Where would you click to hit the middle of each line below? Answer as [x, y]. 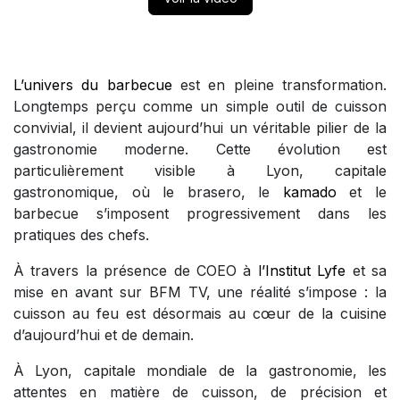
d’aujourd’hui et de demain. [104, 335]
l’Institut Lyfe [302, 271]
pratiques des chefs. [81, 235]
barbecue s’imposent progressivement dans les [200, 214]
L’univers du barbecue [93, 85]
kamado [316, 192]
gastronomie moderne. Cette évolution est [200, 150]
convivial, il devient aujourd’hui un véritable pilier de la [200, 128]
